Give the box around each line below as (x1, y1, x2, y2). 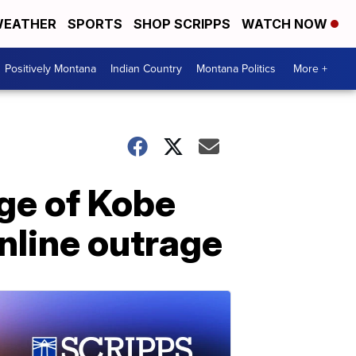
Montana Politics (196, 60, 276, 77)
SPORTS (68, 16, 122, 32)
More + (293, 60, 327, 77)
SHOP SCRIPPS (133, 16, 230, 32)
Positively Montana (5, 60, 96, 77)
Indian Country (110, 60, 182, 77)
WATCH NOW (242, 16, 331, 32)
